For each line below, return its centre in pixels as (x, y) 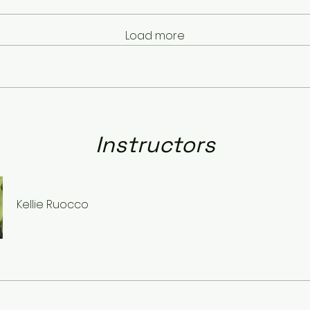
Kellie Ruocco (53, 204)
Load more (155, 35)
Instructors (155, 144)
